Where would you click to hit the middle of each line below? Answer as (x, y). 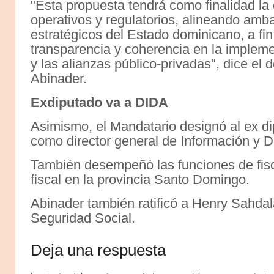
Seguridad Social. (83, 218)
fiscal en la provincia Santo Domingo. (140, 180)
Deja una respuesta (98, 250)
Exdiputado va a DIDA (99, 103)
